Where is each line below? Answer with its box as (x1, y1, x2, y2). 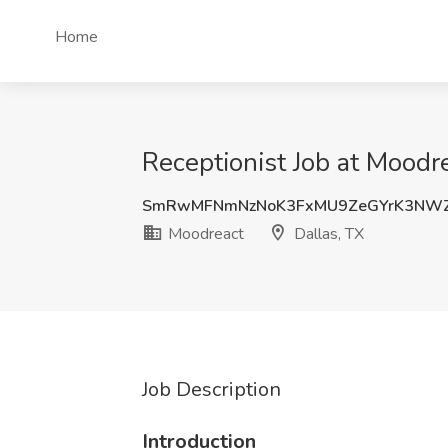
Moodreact (164, 223, 244, 245)
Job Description (142, 376, 281, 403)
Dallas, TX (290, 223, 364, 245)
